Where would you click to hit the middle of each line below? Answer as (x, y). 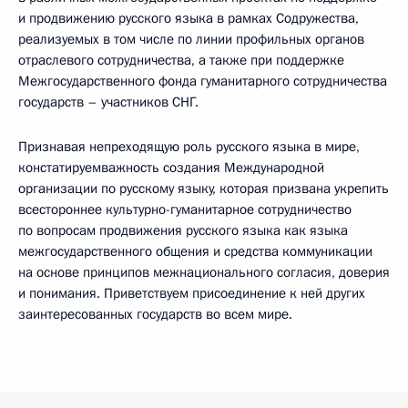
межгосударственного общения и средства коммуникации (195, 251)
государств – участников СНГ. (108, 102)
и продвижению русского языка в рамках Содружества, (189, 18)
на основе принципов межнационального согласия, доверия (204, 272)
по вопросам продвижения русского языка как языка (183, 230)
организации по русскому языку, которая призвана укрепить (204, 189)
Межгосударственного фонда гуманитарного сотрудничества (203, 81)
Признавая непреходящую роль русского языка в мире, (189, 147)
